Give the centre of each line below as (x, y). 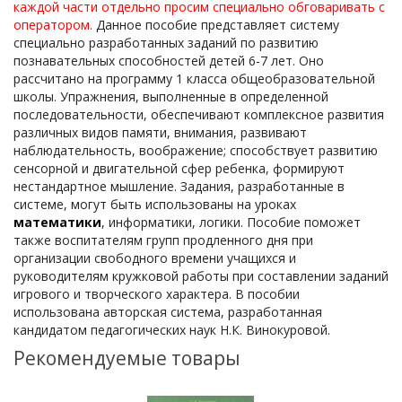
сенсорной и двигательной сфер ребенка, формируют (179, 168)
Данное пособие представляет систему (218, 25)
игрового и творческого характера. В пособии (157, 294)
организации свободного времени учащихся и (155, 258)
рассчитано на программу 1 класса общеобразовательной (194, 79)
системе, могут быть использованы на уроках (155, 204)
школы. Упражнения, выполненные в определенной (171, 96)
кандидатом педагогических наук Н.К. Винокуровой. (172, 330)
